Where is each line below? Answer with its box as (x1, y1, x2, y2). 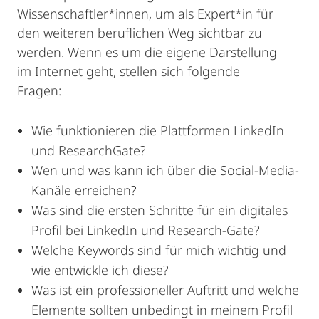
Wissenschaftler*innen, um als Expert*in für (17, 5, 273, 22)
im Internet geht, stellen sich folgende (17, 63, 240, 80)
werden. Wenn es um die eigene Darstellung (17, 43, 277, 61)
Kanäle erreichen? (31, 182, 137, 199)
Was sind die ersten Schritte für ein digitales (31, 202, 288, 219)
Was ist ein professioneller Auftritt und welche (31, 281, 299, 298)
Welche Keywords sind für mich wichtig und (31, 241, 286, 258)
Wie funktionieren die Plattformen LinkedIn (31, 122, 284, 139)
